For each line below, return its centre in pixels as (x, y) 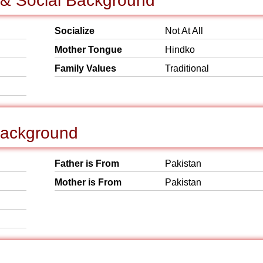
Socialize (75, 31)
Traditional (187, 68)
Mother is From (88, 182)
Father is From (87, 163)
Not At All (184, 31)
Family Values (85, 68)
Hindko (180, 50)
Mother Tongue (88, 50)
